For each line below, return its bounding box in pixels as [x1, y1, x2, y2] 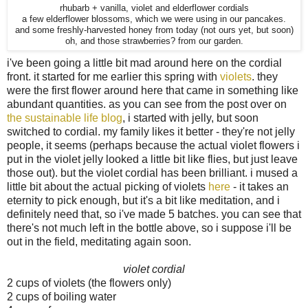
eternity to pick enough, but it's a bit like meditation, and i [7, 195, 280, 207]
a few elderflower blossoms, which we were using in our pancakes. [22, 14, 286, 25]
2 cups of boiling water [7, 291, 116, 303]
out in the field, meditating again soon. [7, 236, 191, 248]
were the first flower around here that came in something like [7, 85, 298, 97]
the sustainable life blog [7, 112, 122, 124]
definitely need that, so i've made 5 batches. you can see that [7, 208, 301, 221]
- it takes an [230, 181, 289, 193]
